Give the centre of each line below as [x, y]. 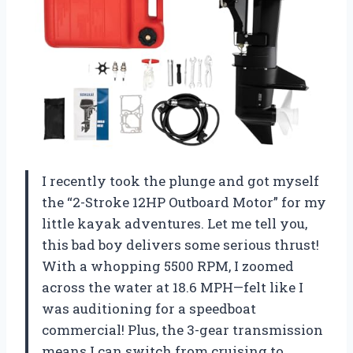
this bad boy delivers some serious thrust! [180, 245]
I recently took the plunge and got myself [180, 181]
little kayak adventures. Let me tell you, [175, 224]
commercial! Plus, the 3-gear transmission [182, 330]
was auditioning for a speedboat [149, 309]
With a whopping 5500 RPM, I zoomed [168, 266]
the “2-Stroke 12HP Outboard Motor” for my [184, 203]
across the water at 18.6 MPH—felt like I [173, 288]
